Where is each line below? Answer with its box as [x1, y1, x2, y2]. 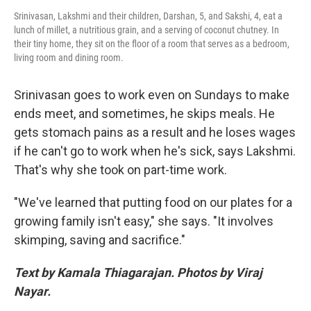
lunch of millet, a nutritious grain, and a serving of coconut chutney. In [14, 24, 279, 35]
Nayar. [14, 284, 51, 299]
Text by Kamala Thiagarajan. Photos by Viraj [14, 265, 262, 280]
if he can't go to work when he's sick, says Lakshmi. [14, 144, 296, 158]
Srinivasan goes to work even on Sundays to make [14, 87, 289, 102]
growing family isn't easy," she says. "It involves [14, 214, 274, 228]
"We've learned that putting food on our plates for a [14, 195, 292, 210]
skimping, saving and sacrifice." [14, 233, 185, 247]
